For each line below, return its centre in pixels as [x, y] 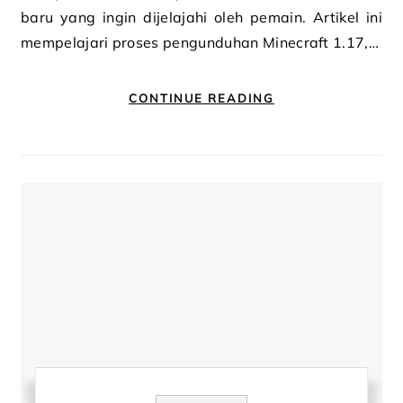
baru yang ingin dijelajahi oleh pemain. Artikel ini [201, 17]
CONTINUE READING [201, 98]
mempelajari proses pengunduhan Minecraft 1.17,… [200, 42]
